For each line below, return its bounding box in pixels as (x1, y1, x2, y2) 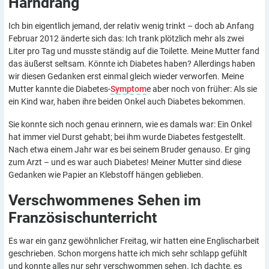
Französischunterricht (8, 208, 157, 226)
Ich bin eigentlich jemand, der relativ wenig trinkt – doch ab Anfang (8, 20, 254, 31)
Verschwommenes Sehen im (8, 191, 201, 209)
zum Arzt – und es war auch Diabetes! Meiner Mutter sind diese (8, 157, 241, 167)
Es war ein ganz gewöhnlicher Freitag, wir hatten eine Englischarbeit (8, 235, 259, 246)
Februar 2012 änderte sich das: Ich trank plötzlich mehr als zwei (8, 33, 244, 43)
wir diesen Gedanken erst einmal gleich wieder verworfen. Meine (8, 71, 244, 81)
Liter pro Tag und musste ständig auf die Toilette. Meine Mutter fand (8, 46, 259, 56)
